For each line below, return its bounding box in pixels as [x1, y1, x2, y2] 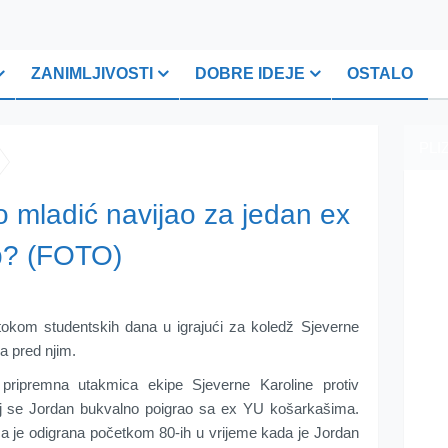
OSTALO [347, 65, 413, 82]
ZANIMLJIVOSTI [31, 65, 153, 82]
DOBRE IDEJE [195, 65, 305, 82]
